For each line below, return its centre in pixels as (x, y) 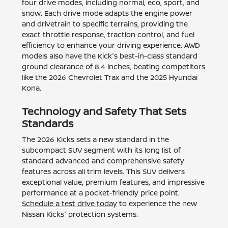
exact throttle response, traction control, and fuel (108, 35)
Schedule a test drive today (70, 204)
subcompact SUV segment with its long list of (102, 150)
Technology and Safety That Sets (104, 111)
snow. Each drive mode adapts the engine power (107, 13)
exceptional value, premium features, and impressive (113, 182)
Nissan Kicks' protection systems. (80, 214)
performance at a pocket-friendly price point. (101, 193)
